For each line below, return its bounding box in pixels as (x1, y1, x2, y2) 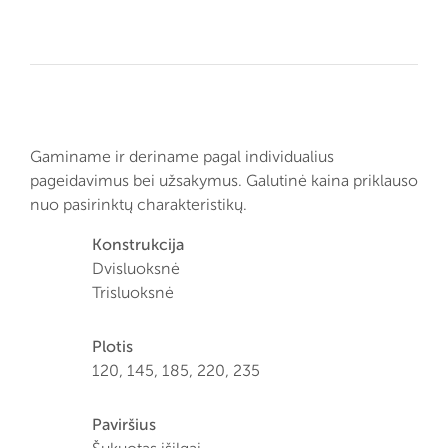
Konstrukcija (92, 235, 184, 254)
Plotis (92, 337, 133, 356)
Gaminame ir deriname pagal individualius (30, 147, 334, 166)
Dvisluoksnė (92, 259, 180, 278)
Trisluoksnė (92, 283, 174, 302)
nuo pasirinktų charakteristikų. (30, 195, 247, 214)
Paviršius (92, 415, 156, 434)
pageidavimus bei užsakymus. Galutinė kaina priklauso (30, 171, 418, 190)
